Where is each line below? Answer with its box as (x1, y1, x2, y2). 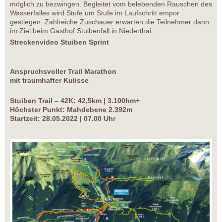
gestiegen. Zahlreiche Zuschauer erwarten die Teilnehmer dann (10, 17, 209, 26)
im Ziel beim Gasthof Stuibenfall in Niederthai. (10, 26, 153, 35)
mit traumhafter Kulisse (10, 76, 89, 84)
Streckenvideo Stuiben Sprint (10, 38, 109, 46)
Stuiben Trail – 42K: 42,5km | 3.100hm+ (10, 96, 140, 105)
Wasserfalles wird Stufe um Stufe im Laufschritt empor (10, 8, 179, 17)
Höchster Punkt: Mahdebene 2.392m (10, 105, 132, 113)
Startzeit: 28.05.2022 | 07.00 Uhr (10, 114, 115, 122)
